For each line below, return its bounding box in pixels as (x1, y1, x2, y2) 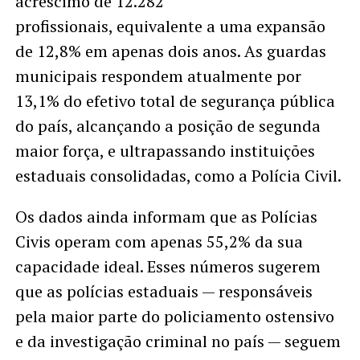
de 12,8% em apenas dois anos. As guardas (14, 40, 326, 63)
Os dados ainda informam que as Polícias (14, 206, 317, 228)
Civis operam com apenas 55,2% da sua (14, 231, 303, 253)
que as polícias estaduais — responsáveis (14, 280, 313, 303)
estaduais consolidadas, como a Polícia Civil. (14, 165, 342, 187)
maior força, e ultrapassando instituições (14, 140, 315, 162)
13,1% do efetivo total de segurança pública (14, 90, 335, 112)
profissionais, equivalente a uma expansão (14, 15, 325, 38)
